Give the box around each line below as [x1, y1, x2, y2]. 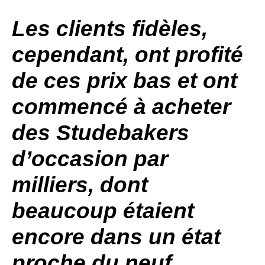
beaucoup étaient [12, 199, 194, 223]
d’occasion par [12, 147, 168, 171]
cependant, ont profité [12, 43, 243, 67]
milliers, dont [12, 173, 148, 197]
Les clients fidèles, [12, 17, 208, 41]
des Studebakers [12, 121, 189, 145]
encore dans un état [12, 225, 221, 249]
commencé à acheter [12, 95, 231, 119]
